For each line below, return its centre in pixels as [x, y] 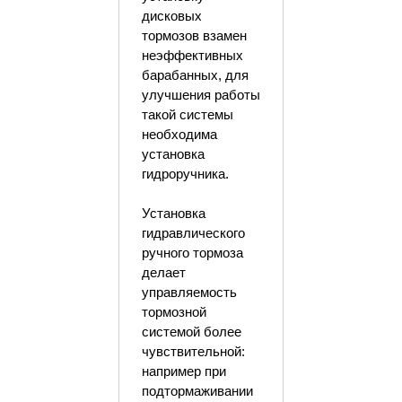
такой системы [187, 114]
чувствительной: [193, 351]
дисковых [171, 16]
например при [184, 371]
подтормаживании [197, 391]
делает [163, 272]
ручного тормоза [192, 253]
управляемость [189, 292]
